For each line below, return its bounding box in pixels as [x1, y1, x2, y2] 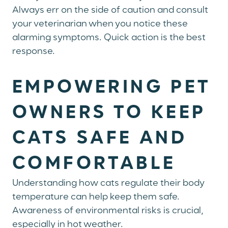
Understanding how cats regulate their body [12, 179, 205, 188]
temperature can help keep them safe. [12, 192, 180, 202]
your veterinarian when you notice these [12, 19, 188, 29]
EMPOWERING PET [12, 78, 211, 97]
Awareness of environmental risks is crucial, [12, 206, 204, 216]
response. [12, 47, 55, 56]
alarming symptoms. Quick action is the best [12, 33, 206, 43]
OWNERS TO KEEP [12, 104, 206, 123]
